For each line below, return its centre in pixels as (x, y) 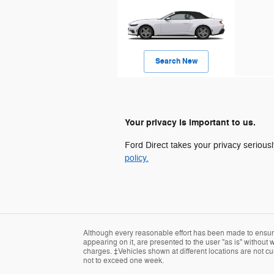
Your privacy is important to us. (190, 122)
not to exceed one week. (124, 260)
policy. (137, 158)
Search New (176, 61)
